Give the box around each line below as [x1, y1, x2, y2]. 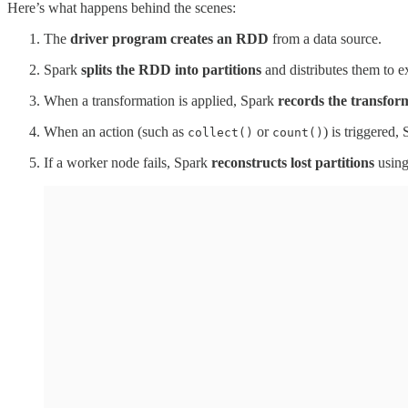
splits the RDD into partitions [81, 61, 261, 77]
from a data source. [269, 30, 382, 46]
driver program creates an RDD [70, 30, 269, 46]
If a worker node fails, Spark [44, 154, 211, 170]
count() [272, 125, 323, 139]
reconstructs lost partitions [211, 154, 374, 170]
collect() [188, 125, 253, 139]
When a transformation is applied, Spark [44, 92, 278, 108]
